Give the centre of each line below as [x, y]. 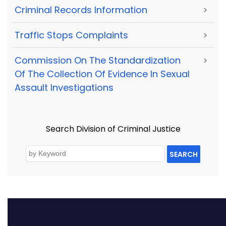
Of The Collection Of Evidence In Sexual [102, 74]
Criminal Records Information [81, 10]
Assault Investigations [64, 88]
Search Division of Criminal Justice [113, 129]
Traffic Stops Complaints [71, 35]
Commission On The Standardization [98, 61]
